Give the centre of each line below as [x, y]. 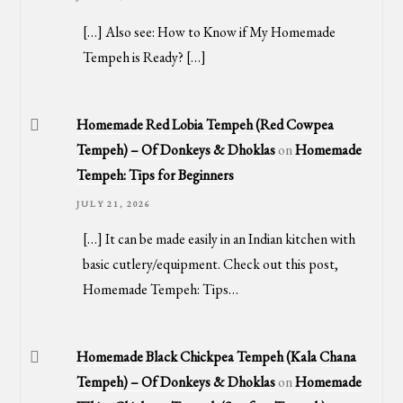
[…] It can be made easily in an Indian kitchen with [219, 239]
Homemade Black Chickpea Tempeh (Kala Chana [217, 357]
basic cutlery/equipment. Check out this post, [210, 264]
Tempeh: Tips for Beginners [156, 175]
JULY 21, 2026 [114, 203]
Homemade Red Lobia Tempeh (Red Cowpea [206, 124]
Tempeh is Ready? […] [144, 57]
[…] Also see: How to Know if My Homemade [209, 31]
